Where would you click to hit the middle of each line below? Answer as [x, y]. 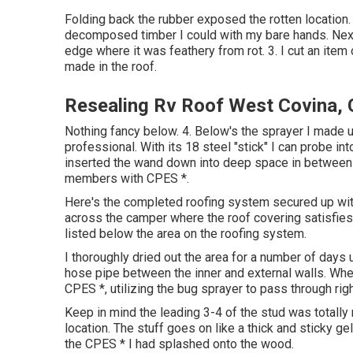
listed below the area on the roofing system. [186, 234]
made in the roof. [111, 67]
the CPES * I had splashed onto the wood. [179, 344]
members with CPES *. [127, 178]
